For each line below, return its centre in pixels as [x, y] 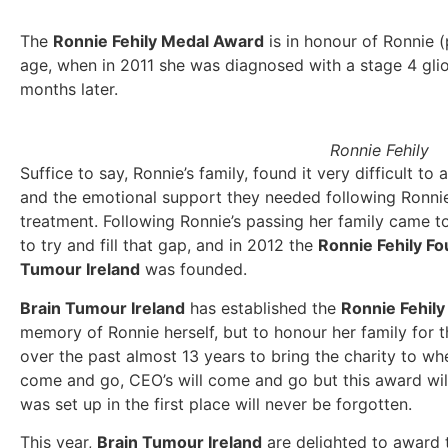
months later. [69, 89]
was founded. [193, 269]
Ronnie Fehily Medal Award [158, 41]
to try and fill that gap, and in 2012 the [169, 245]
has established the [263, 307]
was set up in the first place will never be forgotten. [216, 403]
